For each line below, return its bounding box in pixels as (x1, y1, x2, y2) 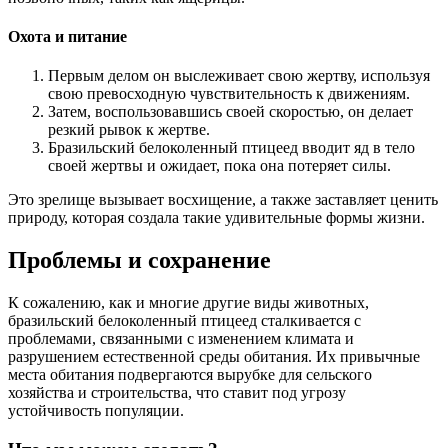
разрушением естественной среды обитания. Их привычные (8, 348, 420, 366)
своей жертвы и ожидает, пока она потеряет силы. (48, 157, 391, 175)
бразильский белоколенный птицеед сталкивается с (8, 312, 361, 330)
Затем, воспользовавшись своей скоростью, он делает (48, 103, 413, 121)
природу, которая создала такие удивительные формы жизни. (8, 209, 425, 227)
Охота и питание (8, 28, 127, 46)
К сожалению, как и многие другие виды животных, (8, 294, 369, 312)
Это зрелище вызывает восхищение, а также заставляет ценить (8, 191, 438, 209)
